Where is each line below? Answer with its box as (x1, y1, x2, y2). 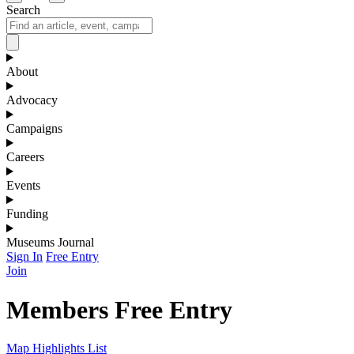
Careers (6, 150, 44, 164)
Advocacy (6, 93, 58, 107)
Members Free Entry (6, 295, 232, 324)
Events (6, 179, 40, 193)
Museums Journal (6, 235, 94, 250)
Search (6, 3, 40, 17)
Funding (6, 207, 48, 221)
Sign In (6, 250, 43, 264)
